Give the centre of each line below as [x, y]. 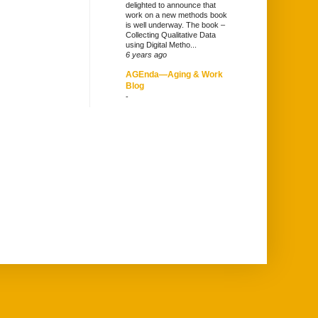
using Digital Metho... [161, 45]
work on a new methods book [176, 15]
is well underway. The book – [175, 25]
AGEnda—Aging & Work [174, 75]
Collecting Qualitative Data [171, 35]
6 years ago [146, 55]
